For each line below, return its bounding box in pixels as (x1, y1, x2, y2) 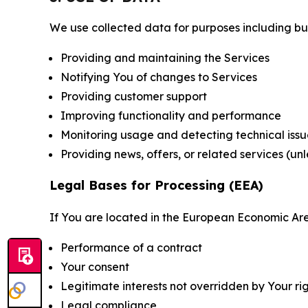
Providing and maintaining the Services (60, 51, 269, 65)
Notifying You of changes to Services (60, 70, 257, 84)
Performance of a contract (60, 241, 202, 254)
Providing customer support (60, 89, 207, 103)
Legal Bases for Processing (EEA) (49, 177, 263, 193)
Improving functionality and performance (60, 109, 281, 122)
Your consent (60, 260, 129, 274)
